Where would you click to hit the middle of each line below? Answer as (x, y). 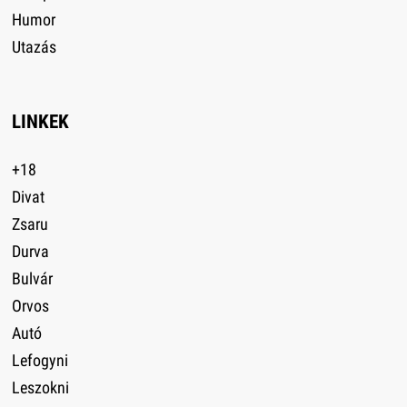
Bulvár (32, 278)
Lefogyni (40, 360)
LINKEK (40, 121)
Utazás (34, 46)
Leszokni (40, 387)
